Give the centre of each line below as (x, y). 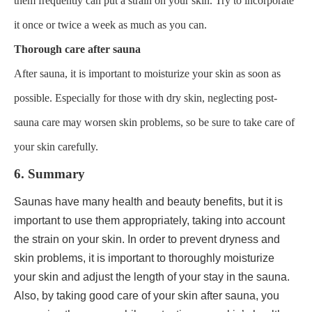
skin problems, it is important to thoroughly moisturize (144, 258)
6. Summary (49, 173)
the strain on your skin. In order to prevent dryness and (147, 239)
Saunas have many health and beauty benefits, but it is (148, 201)
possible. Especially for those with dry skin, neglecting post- (146, 97)
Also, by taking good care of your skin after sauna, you (147, 295)
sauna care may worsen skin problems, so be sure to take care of (154, 122)
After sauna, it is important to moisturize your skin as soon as (147, 73)
